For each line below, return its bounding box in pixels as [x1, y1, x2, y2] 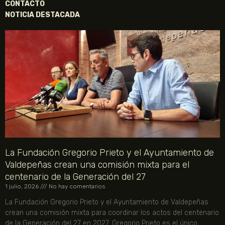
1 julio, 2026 [5, 183, 40, 190]
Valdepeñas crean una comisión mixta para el [5, 159, 189, 171]
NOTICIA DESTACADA [5, 10, 80, 19]
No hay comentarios [47, 183, 105, 190]
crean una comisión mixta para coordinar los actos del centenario [5, 208, 219, 217]
